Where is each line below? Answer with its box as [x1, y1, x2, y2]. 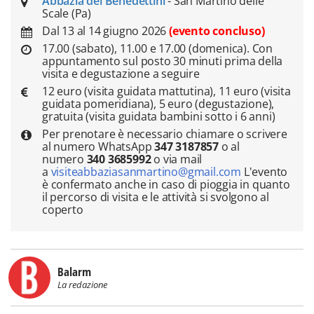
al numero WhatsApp [42, 139, 155, 154]
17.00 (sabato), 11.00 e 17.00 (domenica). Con [42, 41, 273, 56]
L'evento [243, 164, 288, 179]
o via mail [151, 151, 203, 167]
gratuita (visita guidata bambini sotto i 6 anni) [42, 109, 275, 124]
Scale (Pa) [42, 6, 91, 21]
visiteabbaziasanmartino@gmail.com [48, 164, 244, 179]
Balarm [57, 264, 91, 280]
